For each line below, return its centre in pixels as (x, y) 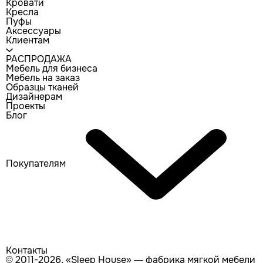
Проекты (26, 106)
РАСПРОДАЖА (39, 59)
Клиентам (28, 40)
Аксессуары (33, 31)
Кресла (22, 12)
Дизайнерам (34, 97)
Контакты (27, 250)
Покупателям (36, 164)
